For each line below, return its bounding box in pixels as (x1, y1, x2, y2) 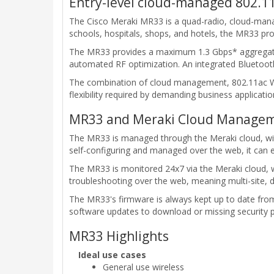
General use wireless (103, 261, 184, 273)
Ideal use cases (78, 249, 146, 261)
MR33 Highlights (69, 228, 169, 245)
